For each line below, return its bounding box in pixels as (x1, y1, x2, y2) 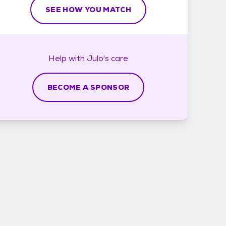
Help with (48, 52, 87, 64)
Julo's (87, 52, 109, 64)
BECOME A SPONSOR (47, 82, 130, 92)
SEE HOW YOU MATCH (45, 5, 131, 14)
